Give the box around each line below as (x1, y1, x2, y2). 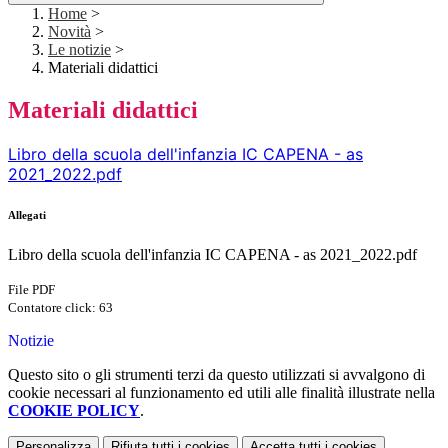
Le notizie (48, 41, 111, 59)
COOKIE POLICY (8, 402, 140, 420)
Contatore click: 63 (8, 300, 113, 316)
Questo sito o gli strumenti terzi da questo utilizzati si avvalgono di (8, 366, 425, 384)
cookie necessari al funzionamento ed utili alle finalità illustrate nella (8, 384, 435, 402)
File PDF (8, 282, 55, 298)
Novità (48, 23, 91, 41)
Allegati (8, 209, 46, 222)
